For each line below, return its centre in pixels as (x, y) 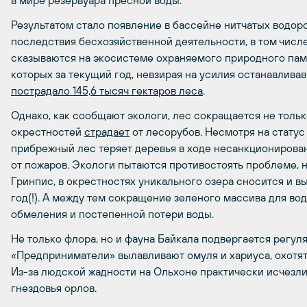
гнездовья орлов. (54, 288)
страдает (107, 132)
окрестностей (48, 132)
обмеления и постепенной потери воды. (112, 214)
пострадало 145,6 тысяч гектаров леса (107, 90)
